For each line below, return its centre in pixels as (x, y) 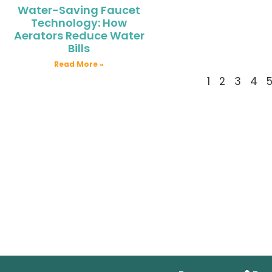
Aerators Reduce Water (79, 36)
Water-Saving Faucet (79, 10)
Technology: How (79, 23)
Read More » (79, 64)
